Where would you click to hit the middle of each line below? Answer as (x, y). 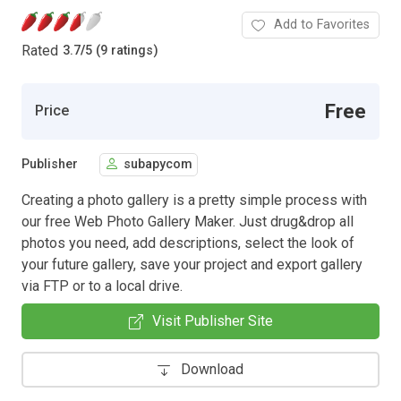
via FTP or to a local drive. (102, 286)
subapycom (158, 165)
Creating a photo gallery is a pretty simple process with (194, 200)
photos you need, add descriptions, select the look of (188, 243)
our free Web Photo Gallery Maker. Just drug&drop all (188, 221)
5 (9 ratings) (122, 51)
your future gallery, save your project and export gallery (192, 264)
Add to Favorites (322, 24)
